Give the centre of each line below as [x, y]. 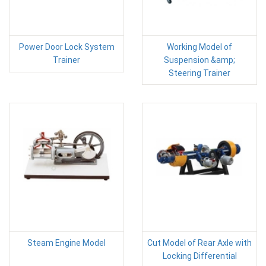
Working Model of [199, 47]
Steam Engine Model [66, 243]
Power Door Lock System [66, 47]
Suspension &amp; [199, 60]
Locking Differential [199, 256]
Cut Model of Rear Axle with [199, 243]
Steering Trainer [199, 73]
